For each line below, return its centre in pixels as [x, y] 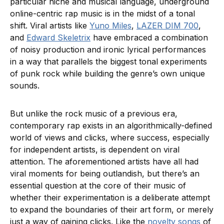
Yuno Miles [110, 26]
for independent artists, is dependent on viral [95, 150]
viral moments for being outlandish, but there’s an [105, 174]
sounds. [26, 86]
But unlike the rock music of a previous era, [94, 114]
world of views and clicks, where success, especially [110, 138]
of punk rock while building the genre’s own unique [107, 74]
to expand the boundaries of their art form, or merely [112, 210]
